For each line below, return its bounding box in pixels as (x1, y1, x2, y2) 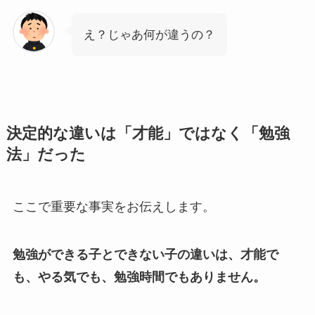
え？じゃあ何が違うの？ (83, 28, 215, 42)
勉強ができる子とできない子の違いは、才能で (12, 247, 278, 262)
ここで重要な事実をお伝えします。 (12, 200, 215, 214)
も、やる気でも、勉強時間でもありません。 (12, 269, 266, 284)
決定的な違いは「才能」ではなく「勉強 (6, 125, 290, 143)
